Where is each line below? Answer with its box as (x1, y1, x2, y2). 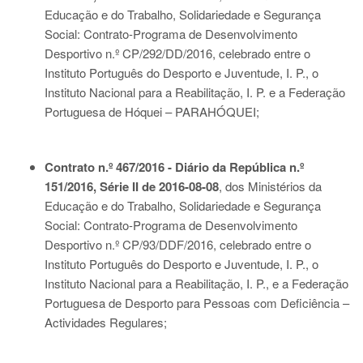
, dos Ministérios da (219, 177, 322, 194)
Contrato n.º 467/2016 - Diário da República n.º (45, 158, 304, 176)
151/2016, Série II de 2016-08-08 (45, 177, 219, 195)
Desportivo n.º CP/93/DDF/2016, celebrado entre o (45, 236, 311, 253)
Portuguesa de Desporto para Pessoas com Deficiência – (45, 294, 349, 311)
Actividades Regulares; (45, 314, 167, 331)
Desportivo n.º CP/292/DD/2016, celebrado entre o (45, 45, 310, 62)
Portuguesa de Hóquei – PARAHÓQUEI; (45, 103, 259, 120)
